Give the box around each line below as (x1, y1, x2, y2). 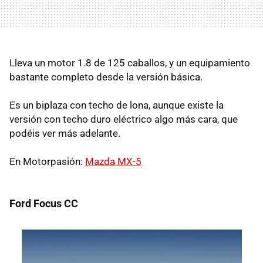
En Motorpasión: (9, 155, 85, 167)
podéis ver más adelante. (9, 127, 120, 139)
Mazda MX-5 (85, 155, 141, 167)
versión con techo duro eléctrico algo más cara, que (9, 113, 238, 125)
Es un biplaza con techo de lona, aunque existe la (9, 99, 224, 111)
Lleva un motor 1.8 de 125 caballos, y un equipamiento (9, 56, 250, 69)
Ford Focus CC (9, 197, 78, 210)
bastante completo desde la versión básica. (9, 70, 203, 83)
